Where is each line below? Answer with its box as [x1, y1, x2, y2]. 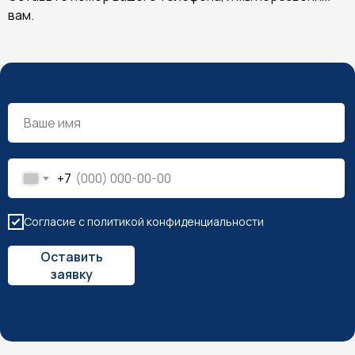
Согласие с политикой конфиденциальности [24, 213, 264, 229]
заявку [50, 265, 93, 283]
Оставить [40, 248, 103, 265]
